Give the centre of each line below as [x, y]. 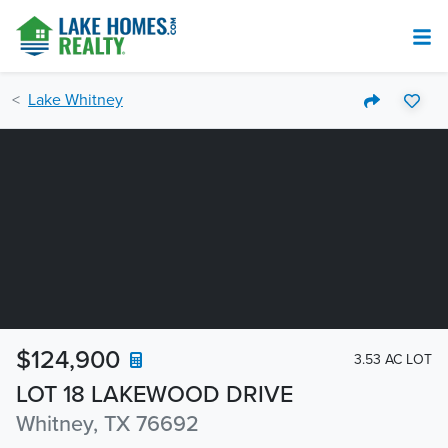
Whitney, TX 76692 [107, 424]
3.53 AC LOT [393, 359]
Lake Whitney [75, 100]
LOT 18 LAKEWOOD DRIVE [154, 394]
